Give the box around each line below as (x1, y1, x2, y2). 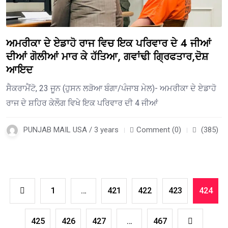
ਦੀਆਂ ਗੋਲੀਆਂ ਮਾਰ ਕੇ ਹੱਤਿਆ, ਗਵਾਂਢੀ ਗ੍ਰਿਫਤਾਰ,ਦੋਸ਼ (6, 49, 208, 65)
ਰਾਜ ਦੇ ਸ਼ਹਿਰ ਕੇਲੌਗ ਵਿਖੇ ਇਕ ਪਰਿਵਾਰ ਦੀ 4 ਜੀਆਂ (6, 98, 158, 108)
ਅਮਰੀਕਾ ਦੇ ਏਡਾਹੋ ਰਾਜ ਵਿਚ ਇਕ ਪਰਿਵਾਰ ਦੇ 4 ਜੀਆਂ (6, 36, 211, 51)
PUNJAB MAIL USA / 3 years (23, 125, 119, 135)
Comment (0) (136, 125, 181, 135)
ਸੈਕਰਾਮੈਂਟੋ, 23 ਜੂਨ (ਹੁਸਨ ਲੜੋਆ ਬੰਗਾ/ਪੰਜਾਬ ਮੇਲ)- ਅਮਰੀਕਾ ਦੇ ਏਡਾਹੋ (6, 83, 216, 94)
